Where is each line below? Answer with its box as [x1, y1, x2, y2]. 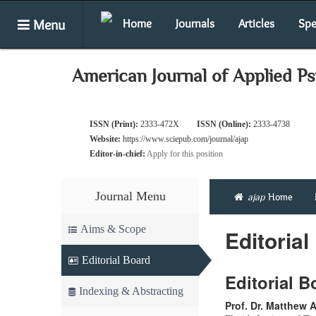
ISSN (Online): [197, 119, 251, 129]
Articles [238, 16, 274, 30]
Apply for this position [147, 149, 223, 159]
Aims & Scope [80, 223, 146, 235]
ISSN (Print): [90, 119, 138, 129]
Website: [90, 134, 121, 144]
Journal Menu [95, 189, 166, 203]
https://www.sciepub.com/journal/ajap [123, 134, 248, 144]
